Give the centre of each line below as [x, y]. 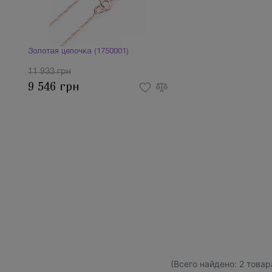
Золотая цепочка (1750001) [78, 52]
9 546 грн [53, 87]
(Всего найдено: [205, 264]
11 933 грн [49, 72]
